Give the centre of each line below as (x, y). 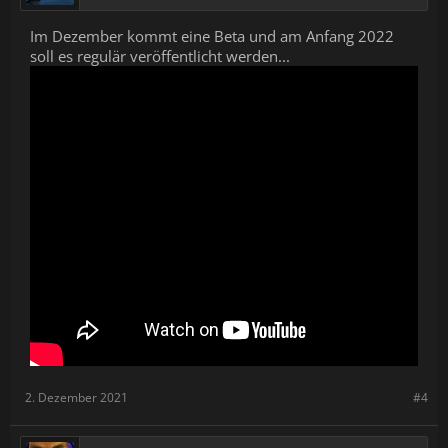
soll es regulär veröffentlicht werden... (160, 55)
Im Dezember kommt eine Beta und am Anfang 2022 (212, 35)
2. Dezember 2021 (76, 397)
